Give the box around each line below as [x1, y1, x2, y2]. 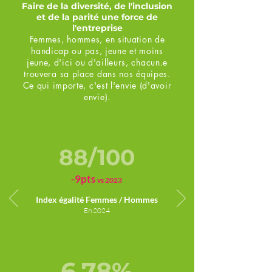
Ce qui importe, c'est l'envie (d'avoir [22, 80, 172, 91]
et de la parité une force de [36, 12, 158, 22]
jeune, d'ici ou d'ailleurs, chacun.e [26, 56, 168, 68]
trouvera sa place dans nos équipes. [24, 68, 171, 80]
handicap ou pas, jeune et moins [31, 45, 163, 56]
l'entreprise [72, 22, 123, 33]
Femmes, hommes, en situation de [29, 33, 165, 45]
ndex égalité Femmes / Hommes [38, 194, 158, 205]
